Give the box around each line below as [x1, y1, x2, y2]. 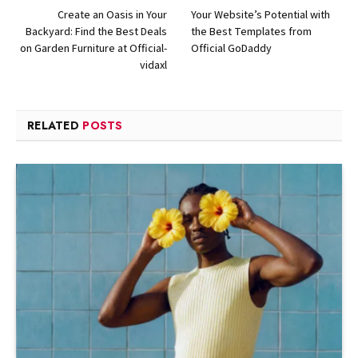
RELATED [27, 117, 83, 134]
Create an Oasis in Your [58, 7, 167, 22]
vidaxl [140, 58, 167, 73]
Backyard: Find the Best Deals [26, 24, 167, 39]
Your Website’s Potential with [191, 7, 330, 22]
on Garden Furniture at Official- [20, 41, 167, 56]
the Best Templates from [191, 24, 312, 39]
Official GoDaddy [191, 41, 272, 56]
